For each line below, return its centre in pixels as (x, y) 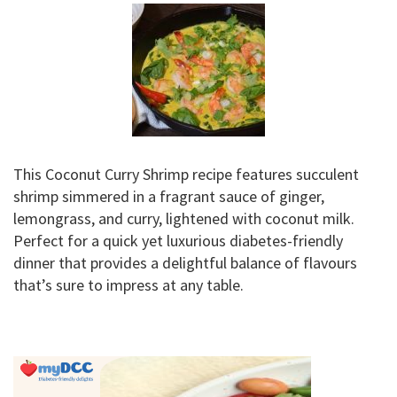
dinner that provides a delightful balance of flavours (185, 263)
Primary (47, 367)
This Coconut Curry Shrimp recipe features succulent (186, 174)
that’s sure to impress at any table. (128, 285)
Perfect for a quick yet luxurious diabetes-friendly (178, 241)
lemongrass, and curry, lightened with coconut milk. (184, 218)
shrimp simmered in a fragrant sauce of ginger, (169, 196)
